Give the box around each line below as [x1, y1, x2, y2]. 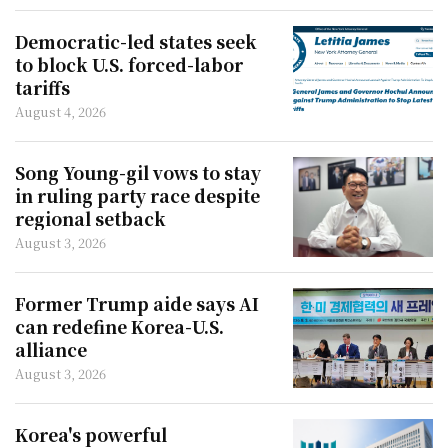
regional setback [15, 206, 166, 231]
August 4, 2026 [15, 102, 106, 121]
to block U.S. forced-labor [15, 52, 243, 77]
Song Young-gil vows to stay [15, 160, 261, 185]
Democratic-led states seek [15, 29, 257, 54]
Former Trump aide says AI [15, 291, 259, 316]
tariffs [15, 75, 70, 100]
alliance [15, 337, 87, 362]
